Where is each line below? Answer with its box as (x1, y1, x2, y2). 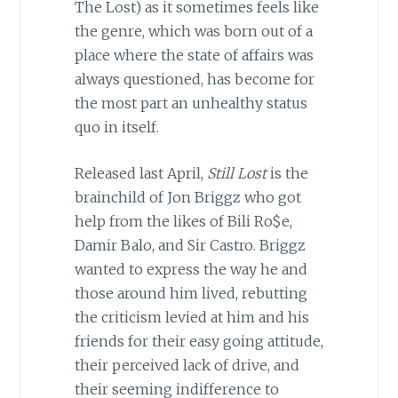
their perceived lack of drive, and (74, 356, 299, 375)
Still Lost (206, 164, 267, 183)
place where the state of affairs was (74, 45, 314, 64)
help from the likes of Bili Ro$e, (74, 212, 292, 231)
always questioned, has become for (74, 69, 314, 88)
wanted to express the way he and (74, 260, 307, 279)
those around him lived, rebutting (74, 284, 307, 303)
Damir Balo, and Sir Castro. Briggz (74, 236, 306, 255)
